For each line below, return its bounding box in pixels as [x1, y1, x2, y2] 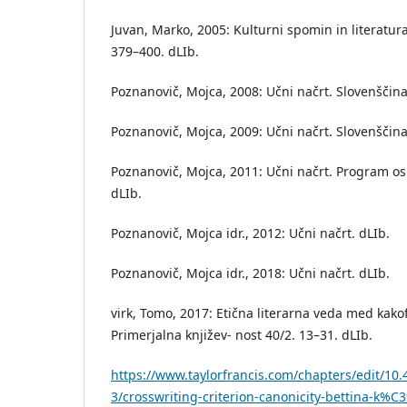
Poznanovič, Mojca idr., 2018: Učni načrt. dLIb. [111, 264, 390, 283]
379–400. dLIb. [111, 43, 199, 61]
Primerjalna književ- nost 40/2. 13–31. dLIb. [111, 326, 372, 344]
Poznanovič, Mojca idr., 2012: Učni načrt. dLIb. [111, 224, 390, 243]
